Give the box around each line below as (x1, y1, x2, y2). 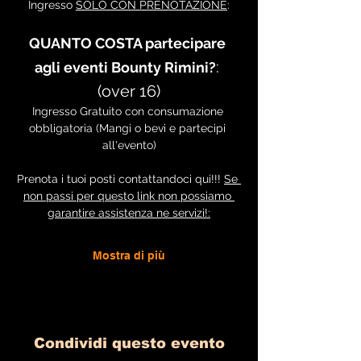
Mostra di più (93, 249, 165, 262)
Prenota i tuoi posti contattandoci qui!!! (17, 172, 224, 185)
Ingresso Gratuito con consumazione (31, 105, 226, 118)
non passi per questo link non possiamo (23, 189, 234, 202)
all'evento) (102, 139, 156, 151)
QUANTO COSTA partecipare (29, 35, 229, 52)
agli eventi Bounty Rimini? (35, 59, 216, 76)
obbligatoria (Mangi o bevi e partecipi (29, 122, 229, 135)
